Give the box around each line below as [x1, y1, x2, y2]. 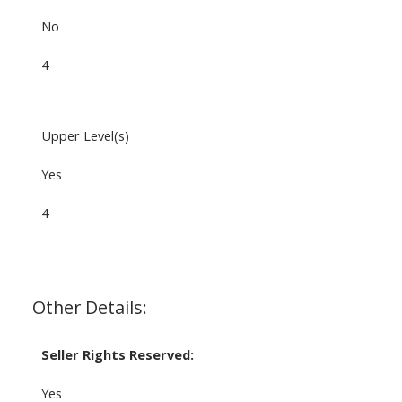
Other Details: [31, 295, 147, 320]
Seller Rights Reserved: [40, 345, 194, 364]
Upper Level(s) [40, 127, 129, 145]
